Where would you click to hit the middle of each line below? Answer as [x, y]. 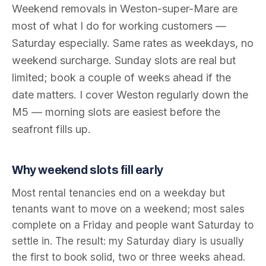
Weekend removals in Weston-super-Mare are [125, 9]
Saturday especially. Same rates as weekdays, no [133, 43]
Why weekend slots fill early [88, 170]
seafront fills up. [51, 129]
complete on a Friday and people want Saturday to [133, 225]
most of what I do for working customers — [119, 26]
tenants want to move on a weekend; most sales [128, 209]
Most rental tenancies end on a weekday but [118, 193]
